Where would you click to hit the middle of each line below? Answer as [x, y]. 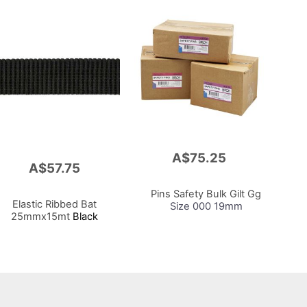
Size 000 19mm [206, 207]
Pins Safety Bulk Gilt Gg [206, 194]
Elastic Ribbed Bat [55, 205]
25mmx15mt [41, 217]
